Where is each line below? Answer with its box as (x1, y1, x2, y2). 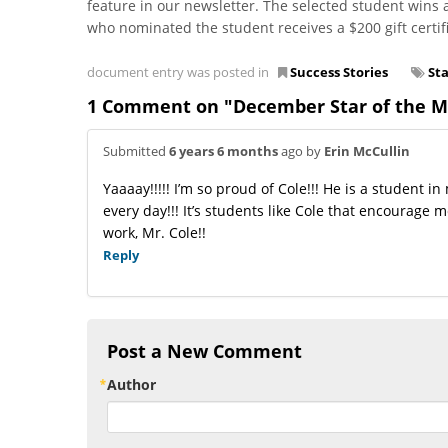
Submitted (103, 141, 169, 160)
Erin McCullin (324, 141, 410, 160)
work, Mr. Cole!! (103, 222, 206, 242)
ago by (278, 141, 324, 160)
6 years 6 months (169, 141, 278, 160)
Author (107, 374, 156, 394)
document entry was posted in (87, 62, 278, 81)
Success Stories (290, 62, 388, 81)
